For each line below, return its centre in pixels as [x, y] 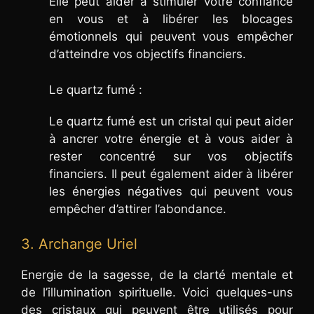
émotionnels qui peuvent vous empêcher [171, 37]
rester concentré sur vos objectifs [171, 156]
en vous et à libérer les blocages [171, 19]
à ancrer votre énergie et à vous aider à [171, 138]
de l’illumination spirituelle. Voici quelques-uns [157, 293]
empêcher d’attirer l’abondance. [138, 209]
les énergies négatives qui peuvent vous [171, 191]
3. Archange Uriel [79, 244]
